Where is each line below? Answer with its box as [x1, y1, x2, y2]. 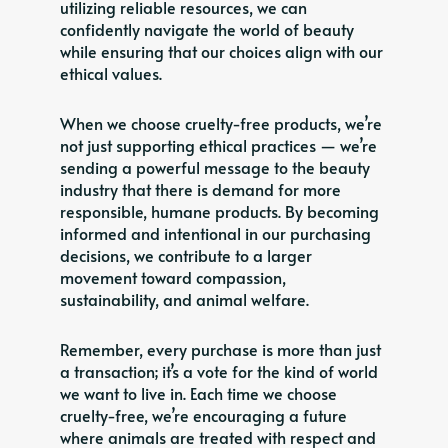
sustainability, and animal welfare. [60, 287, 309, 310]
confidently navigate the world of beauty [60, 17, 354, 40]
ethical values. [60, 61, 162, 84]
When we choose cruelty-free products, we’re [60, 111, 382, 134]
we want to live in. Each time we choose [60, 381, 337, 404]
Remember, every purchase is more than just [60, 337, 381, 360]
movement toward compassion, [60, 265, 286, 288]
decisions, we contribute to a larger [60, 243, 312, 266]
